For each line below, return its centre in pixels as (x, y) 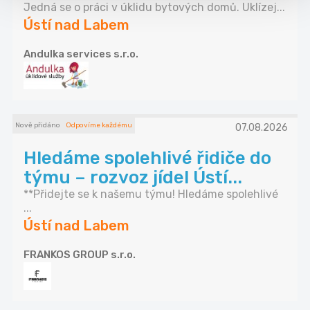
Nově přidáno (38, 126)
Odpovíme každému (99, 126)
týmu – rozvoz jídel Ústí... (133, 178)
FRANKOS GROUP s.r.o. (80, 255)
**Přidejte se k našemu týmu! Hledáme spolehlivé (151, 194)
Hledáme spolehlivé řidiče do (147, 158)
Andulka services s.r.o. (81, 54)
